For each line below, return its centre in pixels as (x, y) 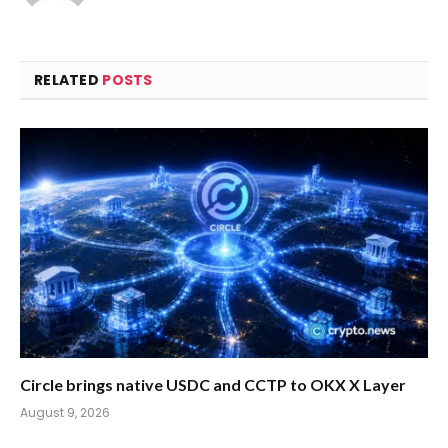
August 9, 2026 (65, 412)
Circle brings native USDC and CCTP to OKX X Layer (213, 384)
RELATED (68, 80)
